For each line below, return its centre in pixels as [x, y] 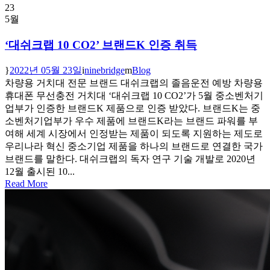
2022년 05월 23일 [46, 70]
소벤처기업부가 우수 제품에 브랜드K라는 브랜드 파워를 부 [131, 121]
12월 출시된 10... [40, 171]
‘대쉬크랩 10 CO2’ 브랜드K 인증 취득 [101, 45]
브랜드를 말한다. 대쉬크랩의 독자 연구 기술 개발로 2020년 [130, 159]
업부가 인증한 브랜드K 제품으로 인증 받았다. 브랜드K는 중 [133, 108]
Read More [26, 183]
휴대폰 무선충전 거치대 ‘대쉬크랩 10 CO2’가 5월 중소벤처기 [134, 95]
